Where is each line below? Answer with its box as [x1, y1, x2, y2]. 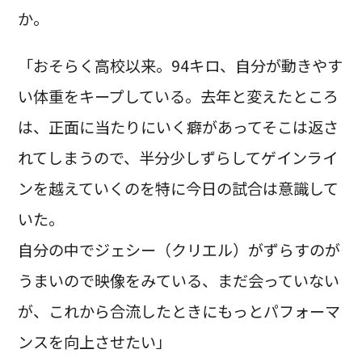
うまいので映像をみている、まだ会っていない [17, 268, 339, 292]
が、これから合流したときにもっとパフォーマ [17, 299, 340, 322]
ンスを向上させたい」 [17, 330, 171, 353]
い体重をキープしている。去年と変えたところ [17, 84, 339, 107]
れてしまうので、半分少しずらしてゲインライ [17, 145, 338, 169]
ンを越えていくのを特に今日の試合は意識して [17, 176, 339, 200]
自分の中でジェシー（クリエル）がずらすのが [17, 238, 340, 261]
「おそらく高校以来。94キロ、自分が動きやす [17, 53, 343, 77]
